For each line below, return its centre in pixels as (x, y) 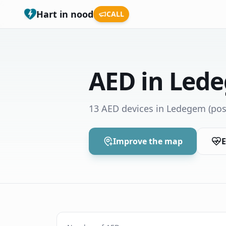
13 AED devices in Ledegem (147, 108)
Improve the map (148, 141)
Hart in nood (65, 14)
